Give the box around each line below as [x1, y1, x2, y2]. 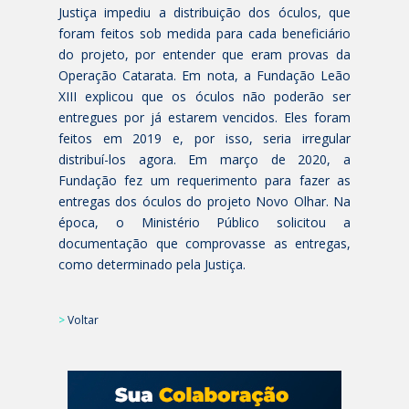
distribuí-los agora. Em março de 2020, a [58, 151, 351, 168]
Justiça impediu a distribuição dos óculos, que [58, 4, 351, 21]
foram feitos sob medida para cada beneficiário [58, 25, 351, 42]
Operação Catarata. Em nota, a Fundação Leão [58, 67, 351, 84]
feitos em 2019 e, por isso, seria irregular [58, 130, 351, 147]
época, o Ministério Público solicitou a [58, 214, 351, 231]
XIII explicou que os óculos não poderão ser [58, 88, 351, 105]
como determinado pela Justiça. [58, 256, 246, 273]
